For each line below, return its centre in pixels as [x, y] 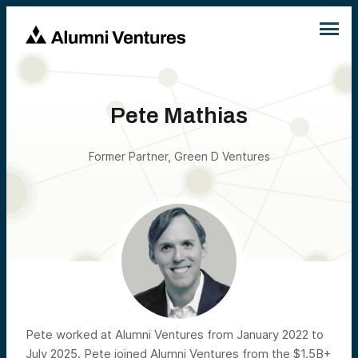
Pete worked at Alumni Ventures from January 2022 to [175, 334]
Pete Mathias [179, 115]
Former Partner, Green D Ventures [179, 156]
